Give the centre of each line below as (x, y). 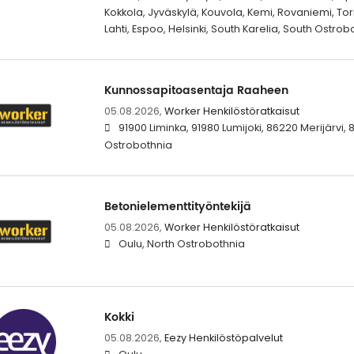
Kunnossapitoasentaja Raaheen (196, 90)
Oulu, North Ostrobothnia (181, 243)
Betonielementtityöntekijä (177, 206)
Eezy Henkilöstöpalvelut (223, 338)
